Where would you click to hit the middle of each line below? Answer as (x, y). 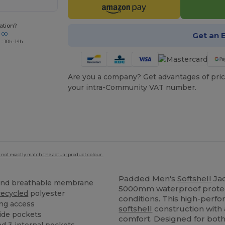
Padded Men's (148, 178)
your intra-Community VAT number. (132, 88)
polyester (47, 194)
